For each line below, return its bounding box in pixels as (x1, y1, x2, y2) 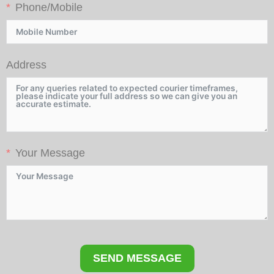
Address (6, 59, 46, 72)
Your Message (15, 147, 85, 160)
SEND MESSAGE (92, 252, 182, 265)
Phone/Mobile (15, 1, 83, 14)
